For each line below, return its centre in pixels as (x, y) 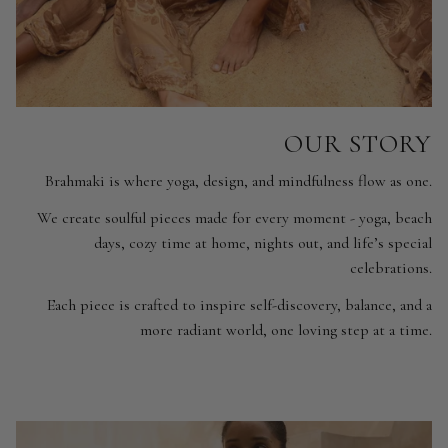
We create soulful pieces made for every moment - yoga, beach (234, 217)
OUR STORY (358, 144)
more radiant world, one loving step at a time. (286, 329)
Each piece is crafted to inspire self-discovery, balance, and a (239, 304)
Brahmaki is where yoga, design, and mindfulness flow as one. (238, 180)
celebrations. (391, 267)
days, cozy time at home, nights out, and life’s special (263, 242)
